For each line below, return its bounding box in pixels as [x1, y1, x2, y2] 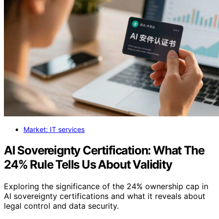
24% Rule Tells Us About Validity [4, 157, 172, 172]
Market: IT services [23, 125, 85, 133]
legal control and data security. [4, 200, 119, 211]
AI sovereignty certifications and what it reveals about [4, 191, 205, 201]
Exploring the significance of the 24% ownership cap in [4, 181, 208, 191]
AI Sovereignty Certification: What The [4, 143, 204, 157]
